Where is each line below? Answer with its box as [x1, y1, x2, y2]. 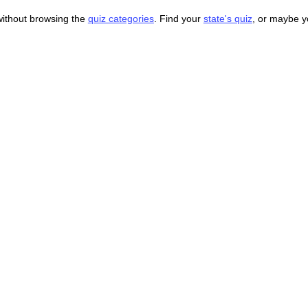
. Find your [153, 13, 203, 25]
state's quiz [203, 13, 252, 25]
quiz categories [87, 13, 154, 25]
